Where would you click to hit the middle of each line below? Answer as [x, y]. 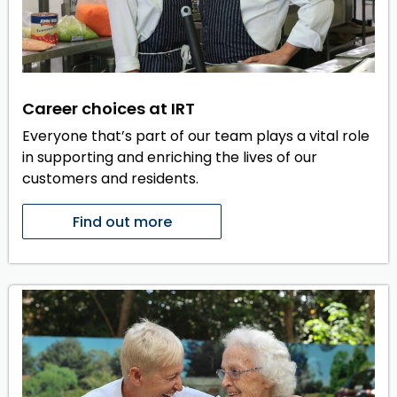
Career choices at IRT [109, 108]
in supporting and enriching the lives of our [170, 157]
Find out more [122, 222]
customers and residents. [112, 178]
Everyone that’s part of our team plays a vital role [196, 136]
